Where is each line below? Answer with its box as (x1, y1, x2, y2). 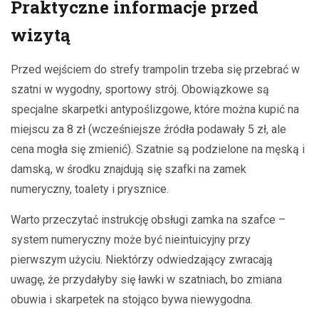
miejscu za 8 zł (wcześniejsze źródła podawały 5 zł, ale (11, 122, 286, 136)
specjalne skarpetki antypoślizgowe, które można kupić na (11, 102, 299, 116)
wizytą (11, 23, 70, 46)
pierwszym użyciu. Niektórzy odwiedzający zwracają (11, 252, 273, 266)
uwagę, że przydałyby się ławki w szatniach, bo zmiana (11, 272, 282, 286)
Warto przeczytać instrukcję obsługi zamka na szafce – (11, 212, 286, 226)
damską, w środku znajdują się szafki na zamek (11, 162, 246, 176)
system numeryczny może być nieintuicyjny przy (11, 232, 251, 246)
